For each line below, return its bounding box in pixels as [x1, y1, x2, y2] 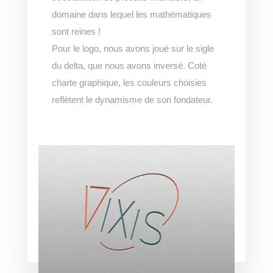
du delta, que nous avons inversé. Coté [51, 60, 207, 71]
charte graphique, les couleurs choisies [51, 77, 207, 88]
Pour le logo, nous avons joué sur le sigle [51, 43, 214, 54]
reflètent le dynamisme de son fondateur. [51, 94, 213, 105]
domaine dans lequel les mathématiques [51, 9, 211, 20]
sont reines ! [51, 26, 101, 37]
